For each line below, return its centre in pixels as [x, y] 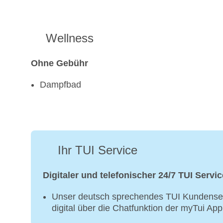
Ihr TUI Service [98, 150]
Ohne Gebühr [59, 63]
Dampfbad [60, 85]
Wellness [70, 38]
